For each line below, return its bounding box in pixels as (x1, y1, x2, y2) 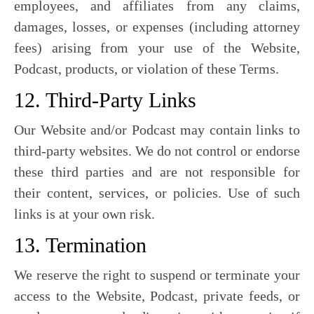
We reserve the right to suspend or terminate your (14, 267, 300, 282)
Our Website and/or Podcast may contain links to (14, 122, 300, 137)
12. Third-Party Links (14, 88, 196, 111)
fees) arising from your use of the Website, (14, 40, 300, 55)
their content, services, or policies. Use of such (14, 185, 300, 200)
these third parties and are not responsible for (14, 164, 300, 179)
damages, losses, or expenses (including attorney (14, 19, 300, 34)
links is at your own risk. (14, 206, 155, 221)
